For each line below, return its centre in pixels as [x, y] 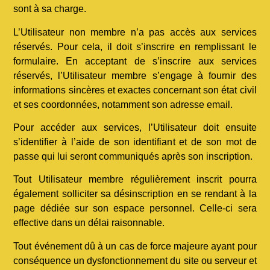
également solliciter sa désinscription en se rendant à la [135, 194]
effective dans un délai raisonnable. [89, 223]
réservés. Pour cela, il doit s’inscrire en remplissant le [135, 46]
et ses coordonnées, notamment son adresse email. [123, 104]
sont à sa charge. [50, 9]
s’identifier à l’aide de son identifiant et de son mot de [135, 142]
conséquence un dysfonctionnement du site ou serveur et [135, 260]
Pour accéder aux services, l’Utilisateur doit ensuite [135, 128]
